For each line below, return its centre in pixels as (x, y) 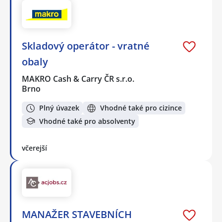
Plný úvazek (59, 108)
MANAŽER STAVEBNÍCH (77, 214)
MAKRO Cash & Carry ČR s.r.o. (79, 79)
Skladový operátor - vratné (86, 46)
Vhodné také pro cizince (141, 108)
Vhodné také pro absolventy (87, 121)
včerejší (34, 148)
